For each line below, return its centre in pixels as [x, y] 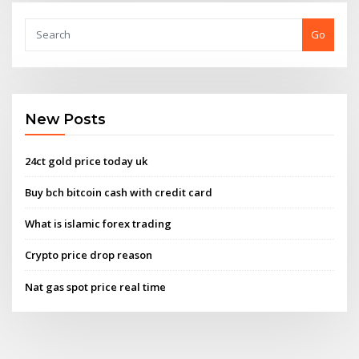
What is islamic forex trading [99, 224]
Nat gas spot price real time [96, 286]
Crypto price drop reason [89, 255]
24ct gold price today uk [87, 161]
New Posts [66, 119]
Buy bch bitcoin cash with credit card [119, 192]
